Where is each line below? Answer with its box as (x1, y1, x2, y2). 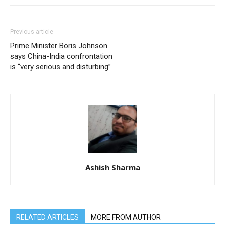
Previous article (10, 28, 53, 36)
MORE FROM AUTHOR (91, 213, 161, 222)
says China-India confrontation (10, 52, 113, 61)
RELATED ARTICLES (16, 213, 79, 222)
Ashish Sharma (85, 162, 140, 173)
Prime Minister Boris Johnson (10, 41, 107, 51)
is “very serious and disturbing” (10, 62, 111, 72)
